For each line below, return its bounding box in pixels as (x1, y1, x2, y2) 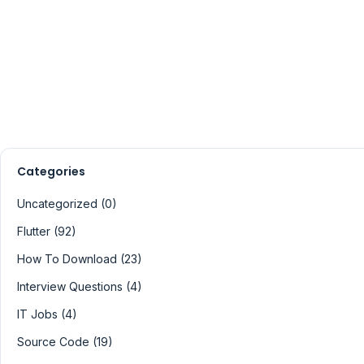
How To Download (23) (17, 251, 142, 266)
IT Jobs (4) (17, 306, 77, 321)
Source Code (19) (17, 334, 113, 349)
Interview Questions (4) (17, 279, 142, 293)
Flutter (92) (17, 223, 76, 238)
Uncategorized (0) (17, 196, 117, 210)
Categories (17, 162, 85, 180)
